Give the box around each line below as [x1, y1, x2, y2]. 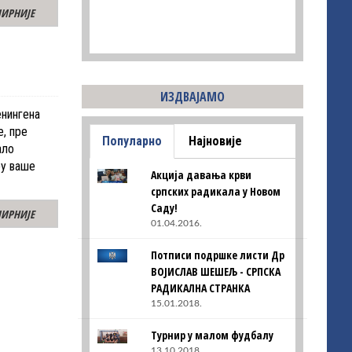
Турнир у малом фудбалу [150, 327, 273, 343]
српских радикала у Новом [150, 183, 280, 199]
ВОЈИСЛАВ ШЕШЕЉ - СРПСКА [150, 263, 280, 279]
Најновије [188, 133, 242, 148]
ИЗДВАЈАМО [159, 87, 225, 105]
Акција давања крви [150, 167, 251, 182]
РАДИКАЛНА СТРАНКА [150, 280, 250, 295]
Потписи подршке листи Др [150, 247, 284, 262]
